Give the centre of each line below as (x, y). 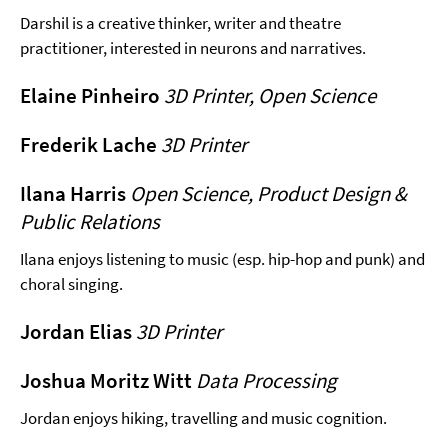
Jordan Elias (78, 331)
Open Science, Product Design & (268, 193)
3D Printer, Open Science (272, 95)
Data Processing (266, 380)
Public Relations (90, 221)
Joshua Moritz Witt (108, 380)
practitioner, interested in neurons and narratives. (193, 47)
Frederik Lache (90, 144)
